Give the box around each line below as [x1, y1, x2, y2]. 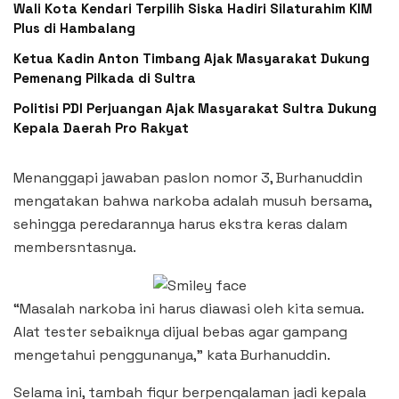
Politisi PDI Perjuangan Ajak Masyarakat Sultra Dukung [13, 99, 377, 117]
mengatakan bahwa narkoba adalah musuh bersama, [13, 191, 371, 210]
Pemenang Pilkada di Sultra [13, 69, 196, 86]
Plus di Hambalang [13, 19, 135, 37]
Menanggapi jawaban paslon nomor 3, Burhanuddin [13, 167, 362, 187]
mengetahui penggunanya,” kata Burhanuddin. [13, 345, 330, 364]
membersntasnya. [13, 237, 136, 256]
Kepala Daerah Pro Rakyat [13, 118, 189, 136]
